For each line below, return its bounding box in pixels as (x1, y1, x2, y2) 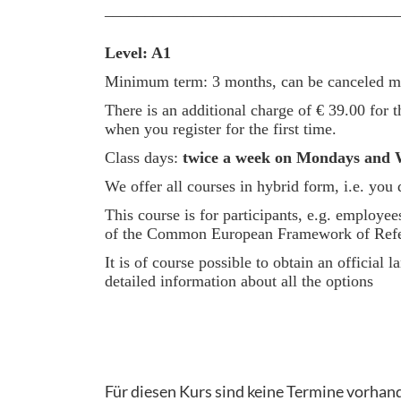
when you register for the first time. (105, 120, 337, 138)
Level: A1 (105, 44, 171, 62)
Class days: (105, 149, 183, 166)
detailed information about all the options (105, 272, 373, 290)
